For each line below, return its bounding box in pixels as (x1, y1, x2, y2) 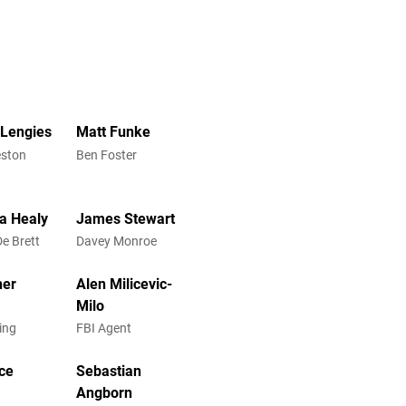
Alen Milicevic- (75, 275, 172, 293)
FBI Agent (75, 321, 131, 336)
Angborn (75, 383, 132, 401)
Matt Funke (75, 123, 150, 141)
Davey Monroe (75, 234, 157, 249)
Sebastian (75, 362, 141, 380)
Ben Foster (75, 147, 137, 162)
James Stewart (75, 210, 175, 228)
